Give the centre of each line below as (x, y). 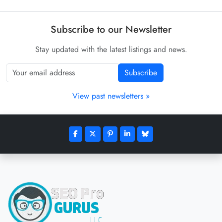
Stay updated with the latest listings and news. (111, 50)
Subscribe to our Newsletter (111, 30)
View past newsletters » (111, 96)
